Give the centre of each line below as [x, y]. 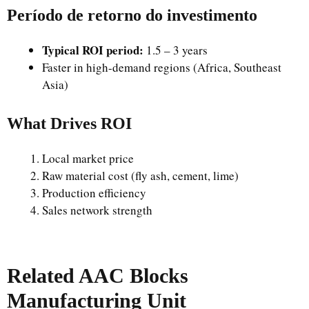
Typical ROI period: [93, 50]
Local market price [88, 158]
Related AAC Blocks [98, 276]
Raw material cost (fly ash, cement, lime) [140, 175]
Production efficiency [94, 192]
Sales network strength [97, 210]
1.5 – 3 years [176, 50]
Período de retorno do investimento [132, 15]
